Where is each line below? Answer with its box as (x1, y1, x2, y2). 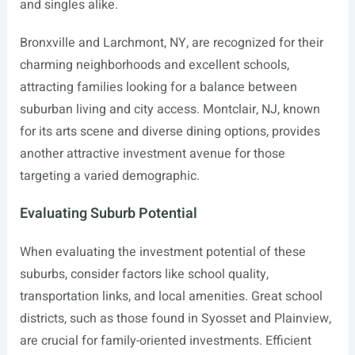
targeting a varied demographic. (19, 166, 200, 185)
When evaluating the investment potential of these (19, 242, 306, 261)
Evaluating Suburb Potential (19, 203, 197, 224)
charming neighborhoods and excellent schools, (19, 55, 289, 74)
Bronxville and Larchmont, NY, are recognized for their (19, 33, 323, 52)
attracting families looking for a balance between (19, 78, 297, 97)
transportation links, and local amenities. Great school (19, 287, 323, 306)
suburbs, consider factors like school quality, (19, 265, 269, 284)
